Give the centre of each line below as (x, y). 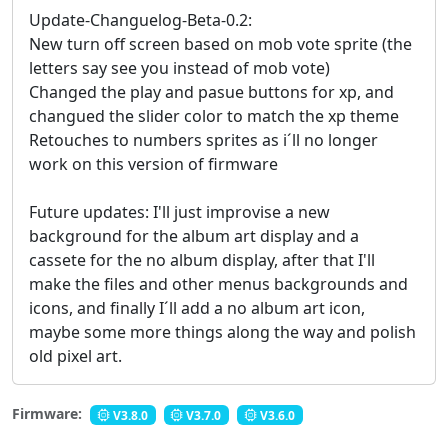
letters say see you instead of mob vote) (179, 68)
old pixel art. (75, 356)
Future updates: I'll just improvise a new (179, 212)
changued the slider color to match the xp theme (214, 116)
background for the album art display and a (194, 236)
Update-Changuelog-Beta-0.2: (140, 20)
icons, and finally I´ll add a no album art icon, (197, 308)
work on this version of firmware (153, 164)
